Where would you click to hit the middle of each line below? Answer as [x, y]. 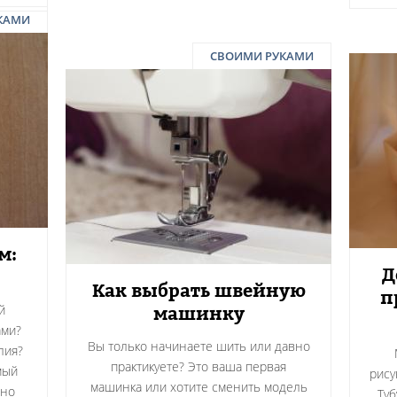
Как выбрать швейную [198, 291]
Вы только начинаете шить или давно [198, 346]
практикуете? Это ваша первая [198, 366]
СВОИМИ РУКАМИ [262, 56]
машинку [198, 314]
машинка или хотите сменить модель [198, 387]
